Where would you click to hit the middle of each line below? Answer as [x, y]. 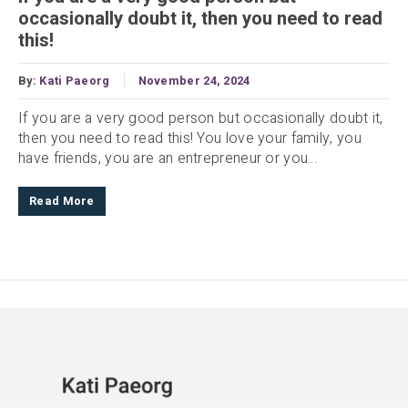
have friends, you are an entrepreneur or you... [168, 158]
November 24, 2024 [194, 81]
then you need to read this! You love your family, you [190, 138]
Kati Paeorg [75, 81]
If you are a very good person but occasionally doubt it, [201, 118]
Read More [62, 201]
